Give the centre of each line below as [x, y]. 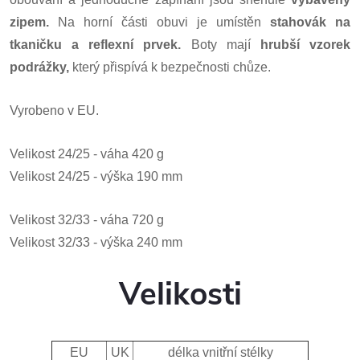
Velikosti [180, 295]
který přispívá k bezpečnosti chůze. [170, 67]
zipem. [34, 22]
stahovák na [310, 22]
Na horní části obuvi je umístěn [164, 22]
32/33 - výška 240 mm [119, 242]
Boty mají [221, 45]
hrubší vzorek [305, 45]
